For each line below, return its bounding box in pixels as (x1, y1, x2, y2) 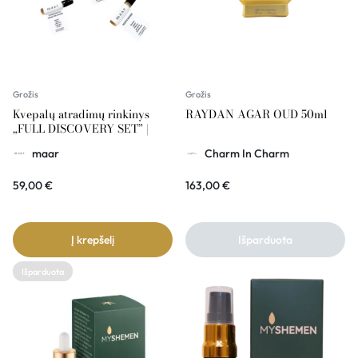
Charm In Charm (205, 146, 289, 161)
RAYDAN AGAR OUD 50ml (185, 105, 328, 124)
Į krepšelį (71, 233, 114, 248)
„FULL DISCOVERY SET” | (13, 120, 149, 138)
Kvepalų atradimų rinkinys (13, 105, 149, 124)
